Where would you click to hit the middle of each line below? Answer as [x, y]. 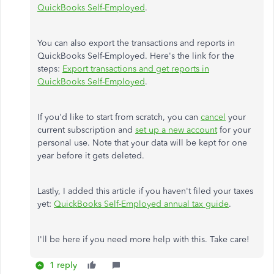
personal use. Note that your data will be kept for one [142, 143]
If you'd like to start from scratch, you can [119, 117]
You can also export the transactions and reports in [136, 43]
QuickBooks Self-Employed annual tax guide [141, 204]
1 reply [63, 265]
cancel [213, 117]
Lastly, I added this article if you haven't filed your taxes [145, 191]
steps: [50, 69]
